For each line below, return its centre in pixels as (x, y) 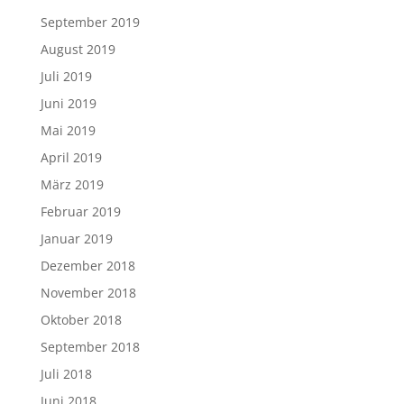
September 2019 (90, 23)
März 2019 (72, 185)
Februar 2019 (80, 212)
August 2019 (78, 50)
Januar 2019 (76, 239)
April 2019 (71, 158)
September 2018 (90, 347)
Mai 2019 (68, 131)
